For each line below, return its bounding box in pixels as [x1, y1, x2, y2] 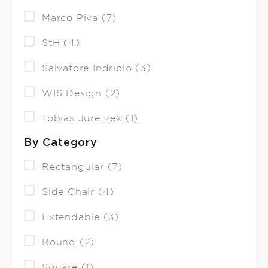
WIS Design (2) [42, 89, 121, 98]
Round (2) [42, 237, 95, 247]
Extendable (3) [42, 212, 120, 222]
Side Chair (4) [42, 187, 115, 197]
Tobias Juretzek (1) [42, 114, 139, 123]
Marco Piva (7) [42, 13, 117, 23]
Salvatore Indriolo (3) [42, 63, 151, 73]
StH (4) [42, 38, 80, 48]
